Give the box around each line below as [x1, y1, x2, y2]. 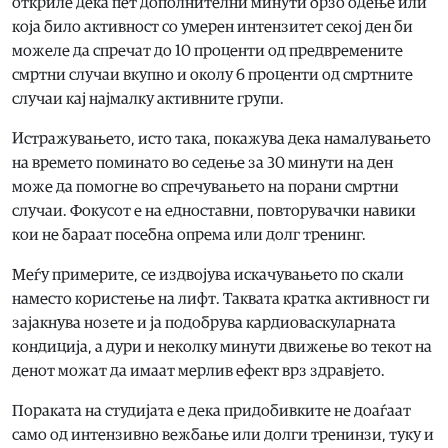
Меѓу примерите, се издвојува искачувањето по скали [12, 267, 404, 284]
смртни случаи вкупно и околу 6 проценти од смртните [12, 67, 413, 84]
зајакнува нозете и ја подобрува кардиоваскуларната [12, 315, 396, 332]
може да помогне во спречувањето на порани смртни [12, 179, 399, 196]
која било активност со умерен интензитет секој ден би [12, 19, 413, 36]
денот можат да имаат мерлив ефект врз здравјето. [12, 363, 385, 380]
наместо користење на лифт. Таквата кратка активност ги [12, 291, 430, 308]
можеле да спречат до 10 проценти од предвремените [12, 43, 403, 60]
